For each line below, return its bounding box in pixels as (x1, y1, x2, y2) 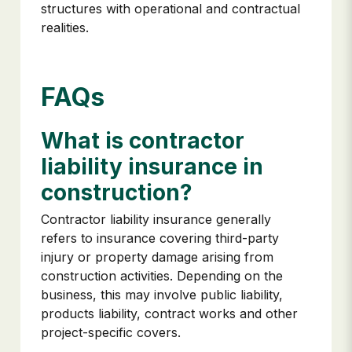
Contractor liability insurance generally (41, 211, 271, 228)
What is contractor (41, 127, 244, 155)
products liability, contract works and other (41, 306, 298, 322)
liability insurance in (41, 153, 263, 181)
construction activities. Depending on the (41, 268, 283, 284)
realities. (41, 20, 89, 36)
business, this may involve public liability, (41, 287, 283, 303)
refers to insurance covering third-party (41, 230, 279, 247)
